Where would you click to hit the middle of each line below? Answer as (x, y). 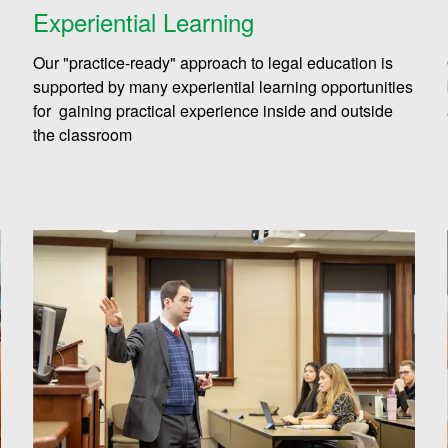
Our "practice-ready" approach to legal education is (213, 63)
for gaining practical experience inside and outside (213, 111)
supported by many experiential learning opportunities (223, 87)
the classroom (85, 135)
